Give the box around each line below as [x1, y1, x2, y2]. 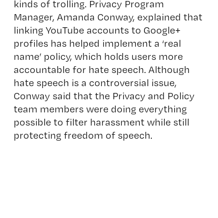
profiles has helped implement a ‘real [13, 37, 181, 49]
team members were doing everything [13, 103, 187, 115]
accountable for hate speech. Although [13, 63, 190, 75]
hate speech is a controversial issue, [13, 76, 177, 89]
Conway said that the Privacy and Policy [13, 90, 195, 102]
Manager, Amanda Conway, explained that [13, 11, 202, 23]
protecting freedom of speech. [13, 129, 152, 141]
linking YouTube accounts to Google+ [13, 24, 181, 36]
